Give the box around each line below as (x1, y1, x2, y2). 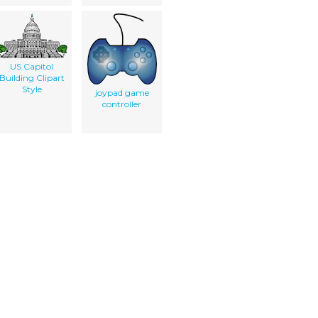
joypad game (94, 87, 149, 98)
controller (102, 98, 141, 109)
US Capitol (10, 60, 53, 72)
